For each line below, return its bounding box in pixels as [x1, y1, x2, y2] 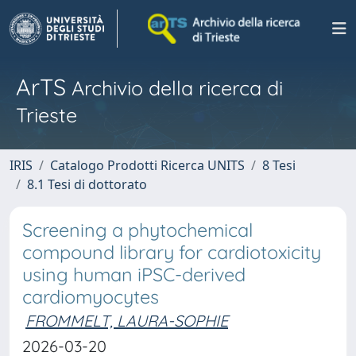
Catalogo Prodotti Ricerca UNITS [50, 157, 245, 174]
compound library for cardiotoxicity [22, 241, 321, 264]
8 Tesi [262, 157, 296, 174]
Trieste [16, 103, 77, 127]
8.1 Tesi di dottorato [27, 176, 147, 193]
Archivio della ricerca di [66, 75, 283, 100]
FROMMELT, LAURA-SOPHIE [25, 311, 228, 331]
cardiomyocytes [22, 285, 159, 308]
